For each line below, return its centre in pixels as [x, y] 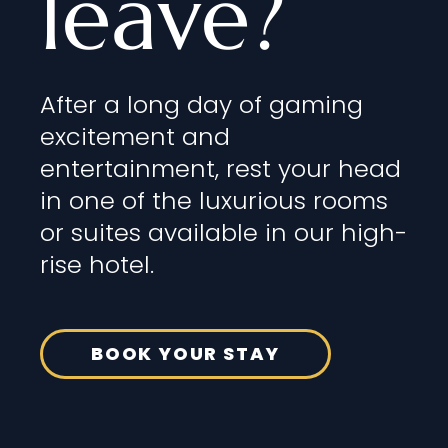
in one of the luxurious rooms [214, 200]
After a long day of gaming [201, 104]
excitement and [135, 136]
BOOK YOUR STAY [186, 353]
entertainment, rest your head [220, 168]
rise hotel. [97, 264]
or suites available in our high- [223, 232]
